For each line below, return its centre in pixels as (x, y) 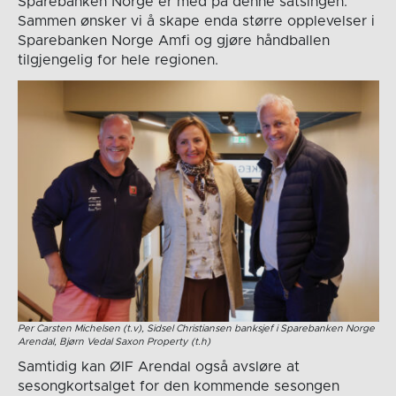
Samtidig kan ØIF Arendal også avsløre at (158, 367)
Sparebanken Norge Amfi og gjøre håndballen (173, 41)
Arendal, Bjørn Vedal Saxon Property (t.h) (114, 342)
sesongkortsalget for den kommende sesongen (178, 387)
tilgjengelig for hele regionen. (118, 61)
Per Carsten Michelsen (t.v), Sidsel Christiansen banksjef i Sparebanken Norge (196, 329)
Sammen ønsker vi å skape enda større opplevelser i (196, 22)
